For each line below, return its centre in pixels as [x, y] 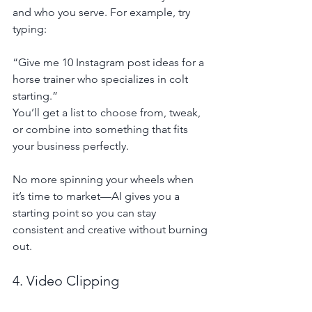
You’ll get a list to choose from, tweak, [108, 112]
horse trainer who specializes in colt [102, 79]
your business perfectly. [71, 146]
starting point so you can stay [86, 212]
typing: [30, 29]
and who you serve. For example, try [103, 12]
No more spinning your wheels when [104, 179]
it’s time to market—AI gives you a [97, 196]
